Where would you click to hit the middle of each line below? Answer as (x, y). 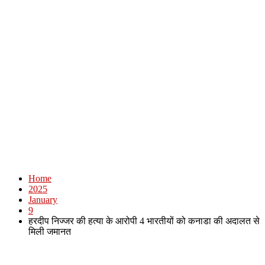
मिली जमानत (50, 232)
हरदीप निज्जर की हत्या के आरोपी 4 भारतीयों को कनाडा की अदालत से (144, 221)
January (43, 200)
